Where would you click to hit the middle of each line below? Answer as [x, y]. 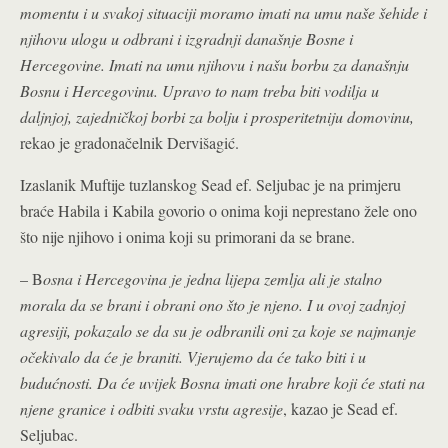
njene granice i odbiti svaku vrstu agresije [151, 408]
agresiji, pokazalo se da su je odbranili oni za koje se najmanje [218, 330]
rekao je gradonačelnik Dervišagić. [129, 142]
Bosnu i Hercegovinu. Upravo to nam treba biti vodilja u [199, 90]
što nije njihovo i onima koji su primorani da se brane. [187, 236]
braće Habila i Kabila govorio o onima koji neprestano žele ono [218, 210]
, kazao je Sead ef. [340, 408]
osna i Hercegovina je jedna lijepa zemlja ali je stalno [212, 278]
